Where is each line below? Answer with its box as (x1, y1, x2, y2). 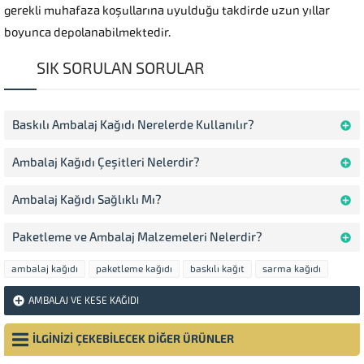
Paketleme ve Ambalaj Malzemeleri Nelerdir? (12, 230, 262, 245)
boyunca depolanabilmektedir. (4, 25, 171, 41)
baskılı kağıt (190, 263, 245, 275)
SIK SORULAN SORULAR (37, 58, 205, 79)
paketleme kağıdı (96, 263, 172, 275)
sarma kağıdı (262, 263, 321, 275)
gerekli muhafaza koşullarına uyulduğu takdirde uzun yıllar (4, 3, 330, 19)
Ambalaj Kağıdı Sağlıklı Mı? (12, 193, 162, 208)
